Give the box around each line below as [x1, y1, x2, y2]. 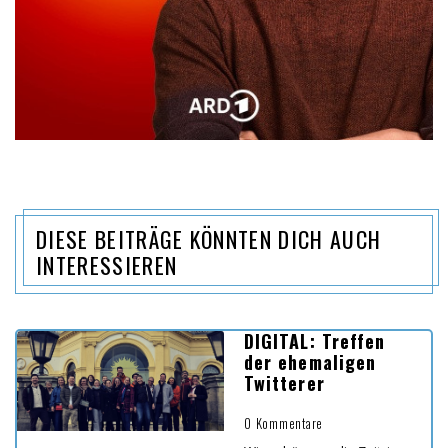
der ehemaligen [244, 349, 377, 376]
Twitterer [244, 370, 325, 397]
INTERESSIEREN [36, 249, 178, 282]
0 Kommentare [244, 414, 324, 434]
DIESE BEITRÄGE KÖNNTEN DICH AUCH [36, 223, 382, 256]
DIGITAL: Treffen [244, 328, 386, 355]
